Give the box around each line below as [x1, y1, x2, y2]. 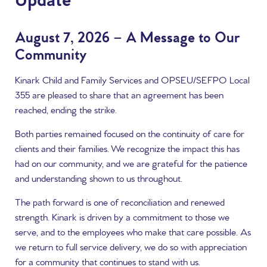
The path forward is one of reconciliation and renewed [15, 197, 225, 209]
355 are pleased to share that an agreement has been [15, 89, 223, 102]
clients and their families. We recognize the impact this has [15, 143, 240, 156]
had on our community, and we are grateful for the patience [15, 158, 247, 170]
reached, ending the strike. [15, 104, 119, 117]
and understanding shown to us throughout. [15, 173, 185, 185]
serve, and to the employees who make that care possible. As [15, 226, 251, 239]
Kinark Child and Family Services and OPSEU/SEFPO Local [15, 74, 250, 87]
